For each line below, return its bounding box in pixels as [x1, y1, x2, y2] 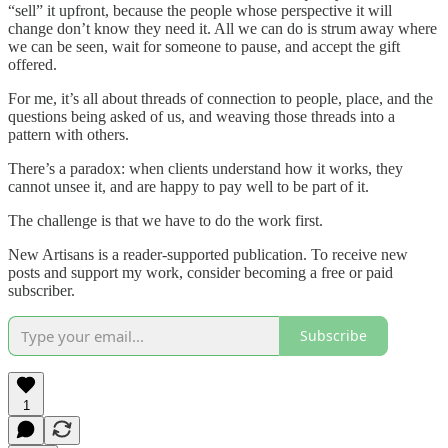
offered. [8, 55, 57, 73]
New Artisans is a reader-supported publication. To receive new [8, 245, 408, 263]
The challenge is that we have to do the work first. [8, 211, 323, 229]
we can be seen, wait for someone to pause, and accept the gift [8, 37, 400, 55]
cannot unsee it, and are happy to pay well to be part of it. [8, 177, 369, 195]
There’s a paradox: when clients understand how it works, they [8, 159, 403, 177]
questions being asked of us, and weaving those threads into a [8, 107, 395, 125]
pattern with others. [8, 125, 129, 143]
